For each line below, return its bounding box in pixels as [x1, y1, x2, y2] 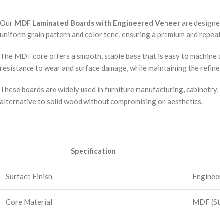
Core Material [6, 197, 52, 206]
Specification [71, 146, 116, 155]
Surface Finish [6, 171, 52, 181]
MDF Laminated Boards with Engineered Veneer [14, 18, 180, 27]
